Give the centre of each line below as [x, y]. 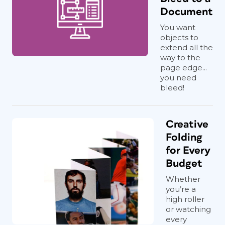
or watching [188, 209]
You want [178, 28]
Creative [187, 125]
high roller [185, 199]
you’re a [181, 189]
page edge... [184, 68]
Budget [184, 164]
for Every [188, 151]
